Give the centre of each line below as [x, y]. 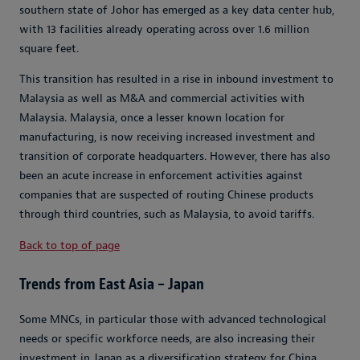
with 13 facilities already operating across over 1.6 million [164, 30]
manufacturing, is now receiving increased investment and [167, 137]
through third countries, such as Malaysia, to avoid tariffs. [167, 215]
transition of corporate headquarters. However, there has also [175, 157]
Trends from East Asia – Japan [112, 284]
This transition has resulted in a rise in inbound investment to [176, 80]
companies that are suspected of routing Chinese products [166, 195]
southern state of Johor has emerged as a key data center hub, [177, 10]
